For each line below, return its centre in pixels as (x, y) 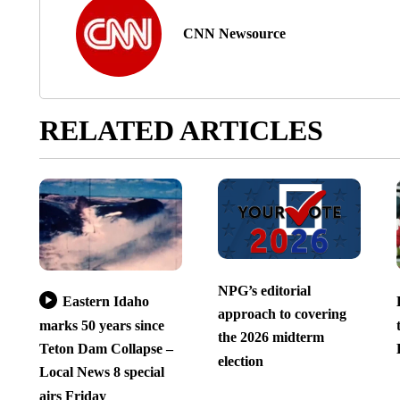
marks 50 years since (101, 325)
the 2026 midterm (271, 337)
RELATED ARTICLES (181, 131)
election (240, 361)
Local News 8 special (101, 372)
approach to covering (282, 313)
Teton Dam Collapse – (106, 348)
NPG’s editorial (264, 290)
